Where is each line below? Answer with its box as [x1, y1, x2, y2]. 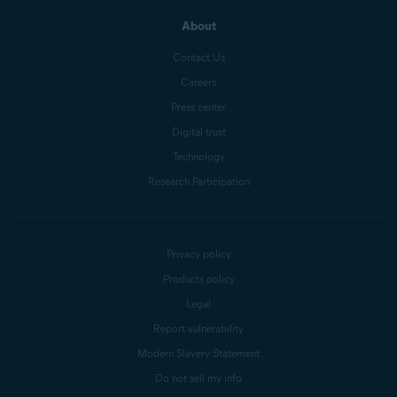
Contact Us [172, 51, 225, 64]
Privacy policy [166, 247, 231, 261]
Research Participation [147, 175, 250, 188]
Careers [181, 75, 216, 89]
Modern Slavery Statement [137, 346, 260, 360]
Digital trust [171, 125, 226, 138]
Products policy [162, 272, 235, 285]
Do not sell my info [155, 371, 242, 385]
